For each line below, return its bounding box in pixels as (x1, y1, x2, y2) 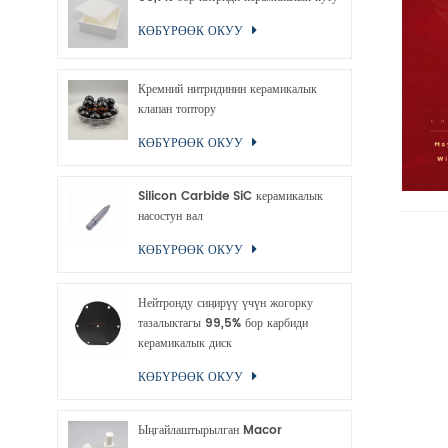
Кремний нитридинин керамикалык (138, 80, 317, 99)
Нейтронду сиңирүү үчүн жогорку (138, 294, 313, 313)
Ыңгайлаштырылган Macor (138, 421, 282, 440)
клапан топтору (138, 100, 216, 119)
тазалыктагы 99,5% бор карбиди (138, 314, 308, 333)
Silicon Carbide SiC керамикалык (138, 187, 323, 206)
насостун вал (138, 207, 203, 226)
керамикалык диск (138, 334, 232, 353)
